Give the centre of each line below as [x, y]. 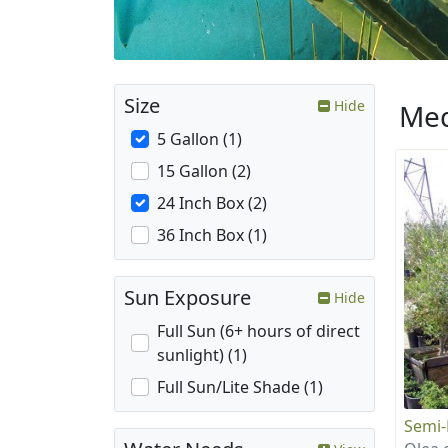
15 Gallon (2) [204, 171]
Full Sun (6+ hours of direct [258, 331]
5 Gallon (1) [199, 139]
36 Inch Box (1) [212, 235]
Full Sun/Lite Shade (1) [240, 387]
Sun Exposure [187, 298]
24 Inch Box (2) [212, 203]
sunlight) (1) [202, 355]
